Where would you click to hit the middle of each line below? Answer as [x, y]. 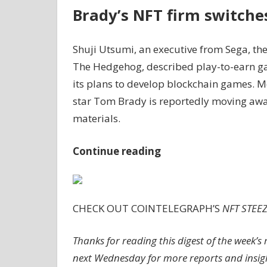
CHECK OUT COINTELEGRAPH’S [147, 208]
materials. [96, 119]
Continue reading [117, 151]
